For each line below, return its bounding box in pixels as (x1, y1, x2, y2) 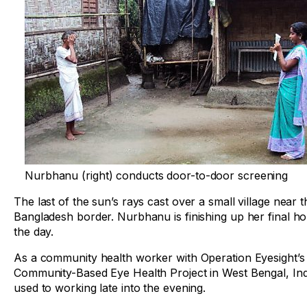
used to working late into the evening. (14, 281, 206, 295)
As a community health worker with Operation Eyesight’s (14, 251, 305, 265)
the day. (14, 225, 54, 238)
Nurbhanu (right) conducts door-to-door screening (25, 169, 288, 182)
